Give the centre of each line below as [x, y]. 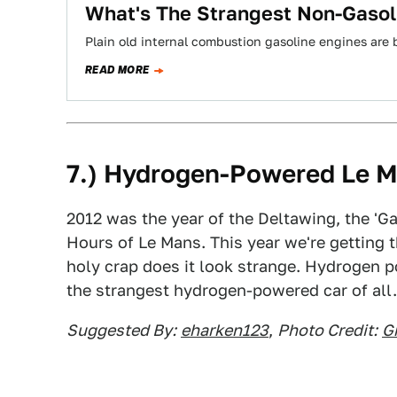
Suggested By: [121, 330]
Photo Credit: [327, 330]
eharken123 [225, 330]
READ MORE [117, 70]
